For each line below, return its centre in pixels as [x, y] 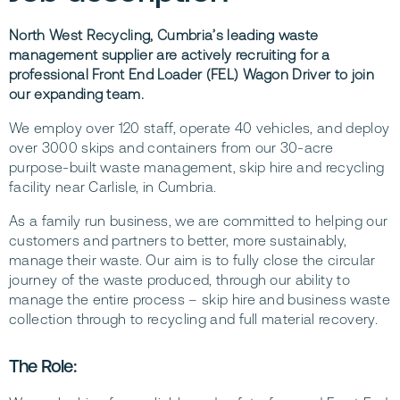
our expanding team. [77, 94]
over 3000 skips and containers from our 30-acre [171, 148]
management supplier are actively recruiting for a [170, 55]
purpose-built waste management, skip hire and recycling [197, 167]
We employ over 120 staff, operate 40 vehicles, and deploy [200, 128]
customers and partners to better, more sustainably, [178, 241]
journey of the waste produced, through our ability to [179, 280]
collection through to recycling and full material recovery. [193, 319]
